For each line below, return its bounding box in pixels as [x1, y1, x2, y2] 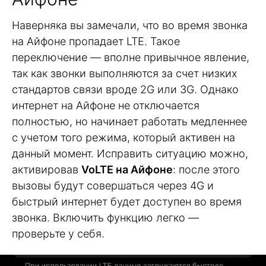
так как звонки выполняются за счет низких [12, 67, 237, 80]
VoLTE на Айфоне [81, 163, 173, 176]
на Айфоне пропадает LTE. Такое [12, 35, 180, 48]
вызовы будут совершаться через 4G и [12, 179, 214, 192]
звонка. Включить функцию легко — [12, 211, 199, 224]
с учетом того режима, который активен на [12, 131, 235, 144]
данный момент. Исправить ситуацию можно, [12, 147, 248, 160]
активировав [12, 163, 81, 176]
